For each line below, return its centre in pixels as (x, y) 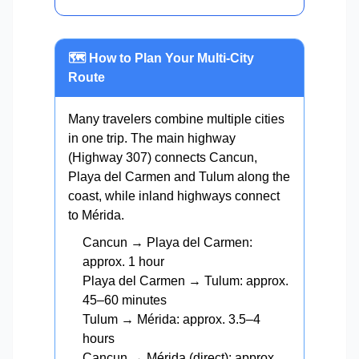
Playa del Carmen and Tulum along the (179, 177)
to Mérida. (96, 215)
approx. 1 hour (123, 262)
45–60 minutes (125, 300)
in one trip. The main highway (152, 138)
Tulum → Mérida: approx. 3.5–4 (171, 319)
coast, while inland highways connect (174, 196)
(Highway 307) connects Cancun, (163, 157)
